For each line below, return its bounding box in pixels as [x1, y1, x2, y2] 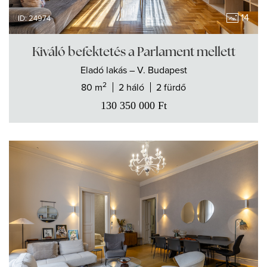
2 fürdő [156, 80, 186, 94]
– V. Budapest [129, 63, 187, 77]
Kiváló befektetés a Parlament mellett [32, 44, 235, 60]
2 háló [119, 80, 144, 94]
